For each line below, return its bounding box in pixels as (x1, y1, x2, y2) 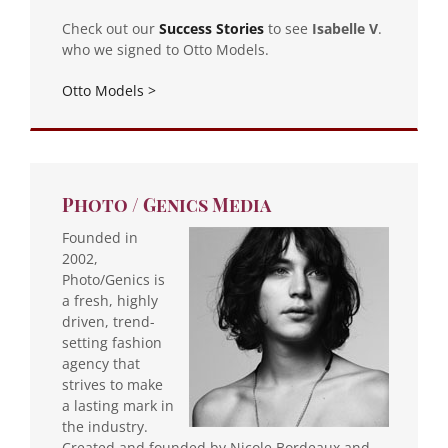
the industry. (62, 416, 148, 436)
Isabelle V (312, 18, 378, 38)
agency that (62, 353, 140, 373)
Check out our (62, 18, 159, 38)
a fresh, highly (62, 290, 158, 310)
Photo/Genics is (62, 269, 165, 289)
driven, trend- (62, 311, 155, 331)
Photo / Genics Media (62, 192, 271, 217)
